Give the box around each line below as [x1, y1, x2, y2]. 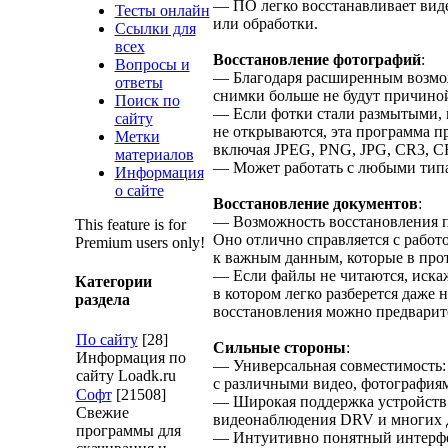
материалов [114, 145, 194, 163]
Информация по [75, 349, 186, 367]
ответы [114, 73, 163, 91]
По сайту [75, 331, 138, 349]
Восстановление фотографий [212, 51, 421, 69]
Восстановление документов [212, 195, 418, 213]
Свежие [75, 404, 129, 422]
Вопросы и [114, 55, 190, 73]
